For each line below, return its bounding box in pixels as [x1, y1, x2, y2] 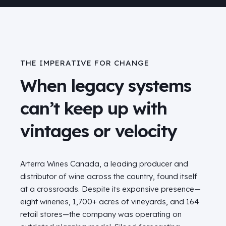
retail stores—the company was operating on [20, 209, 182, 219]
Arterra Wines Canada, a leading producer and [20, 159, 188, 169]
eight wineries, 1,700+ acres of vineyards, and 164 [20, 197, 199, 207]
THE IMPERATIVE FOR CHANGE [20, 58, 149, 68]
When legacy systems [20, 75, 191, 96]
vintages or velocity [20, 120, 177, 142]
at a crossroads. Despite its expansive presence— [20, 184, 201, 194]
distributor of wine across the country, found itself [20, 172, 197, 182]
